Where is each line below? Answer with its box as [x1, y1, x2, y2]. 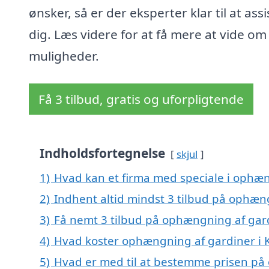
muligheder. [29, 47, 99, 65]
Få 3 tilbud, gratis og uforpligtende [38, 91, 244, 108]
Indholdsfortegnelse [40, 145, 165, 162]
